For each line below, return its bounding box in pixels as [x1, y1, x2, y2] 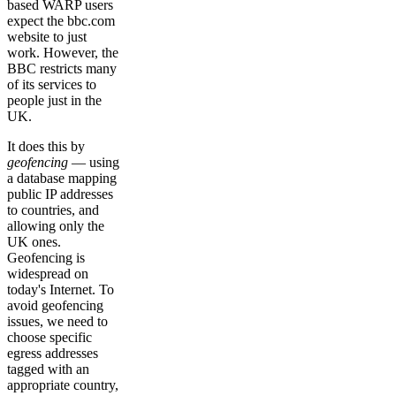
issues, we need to [7, 314, 108, 330]
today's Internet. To [7, 282, 114, 298]
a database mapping [7, 171, 117, 187]
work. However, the [7, 45, 118, 61]
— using [68, 155, 119, 171]
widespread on [7, 266, 88, 282]
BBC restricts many [7, 61, 117, 77]
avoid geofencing [7, 298, 103, 314]
